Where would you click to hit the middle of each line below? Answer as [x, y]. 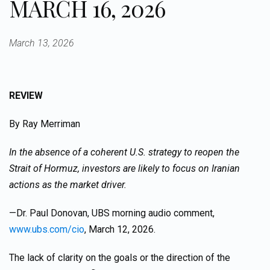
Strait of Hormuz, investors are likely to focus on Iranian [124, 168]
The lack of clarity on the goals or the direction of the [120, 258]
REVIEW [26, 96]
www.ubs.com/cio [47, 229]
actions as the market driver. [68, 185]
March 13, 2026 [42, 43]
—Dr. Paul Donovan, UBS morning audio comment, [112, 213]
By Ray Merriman [45, 124]
